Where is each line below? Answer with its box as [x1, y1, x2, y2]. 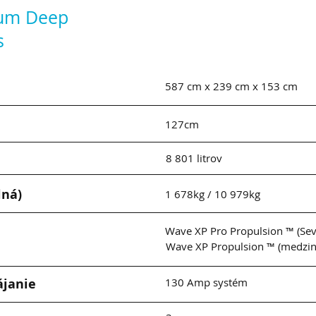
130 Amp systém [165, 275, 248, 289]
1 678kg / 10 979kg [165, 187, 260, 201]
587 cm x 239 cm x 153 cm [165, 79, 298, 93]
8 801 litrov [166, 151, 222, 165]
